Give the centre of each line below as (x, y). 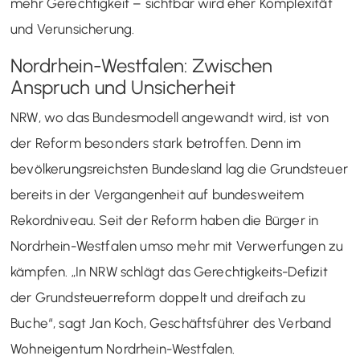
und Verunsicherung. (73, 29)
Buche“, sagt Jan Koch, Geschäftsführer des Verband (171, 323)
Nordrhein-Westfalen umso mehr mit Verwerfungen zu (177, 245)
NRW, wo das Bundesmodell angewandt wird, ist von (170, 117)
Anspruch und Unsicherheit (123, 87)
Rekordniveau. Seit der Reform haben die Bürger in (165, 220)
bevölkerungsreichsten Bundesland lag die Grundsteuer (179, 168)
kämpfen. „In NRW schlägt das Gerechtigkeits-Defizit (169, 271)
